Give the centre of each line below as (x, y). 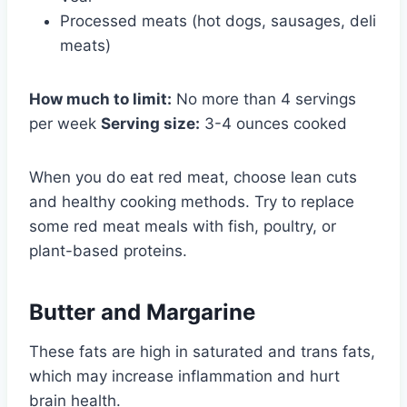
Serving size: (150, 123)
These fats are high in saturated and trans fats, (202, 351)
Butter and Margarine (142, 312)
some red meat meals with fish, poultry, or (183, 226)
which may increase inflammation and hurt (184, 376)
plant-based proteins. (108, 250)
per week (65, 123)
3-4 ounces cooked (273, 123)
